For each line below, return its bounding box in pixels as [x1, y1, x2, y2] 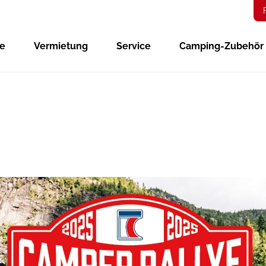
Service [116, 40, 151, 52]
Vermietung [34, 40, 88, 52]
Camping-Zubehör [179, 40, 264, 52]
